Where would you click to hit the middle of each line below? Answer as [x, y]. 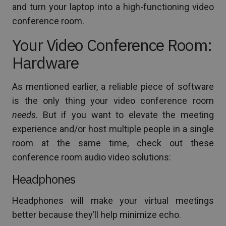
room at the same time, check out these [113, 143]
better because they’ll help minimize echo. [97, 214]
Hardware [45, 62]
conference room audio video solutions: [92, 157]
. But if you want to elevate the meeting [125, 115]
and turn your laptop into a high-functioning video [113, 7]
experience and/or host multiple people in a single [113, 129]
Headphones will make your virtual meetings [113, 200]
